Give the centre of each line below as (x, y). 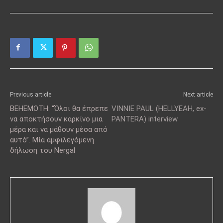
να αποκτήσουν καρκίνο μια (56, 119)
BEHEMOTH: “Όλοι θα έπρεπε (59, 108)
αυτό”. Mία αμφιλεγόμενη (52, 140)
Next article (198, 94)
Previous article (31, 94)
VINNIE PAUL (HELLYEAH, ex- (159, 108)
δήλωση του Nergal (43, 150)
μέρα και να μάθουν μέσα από (59, 129)
